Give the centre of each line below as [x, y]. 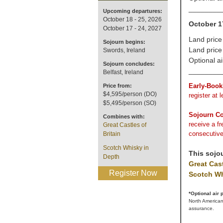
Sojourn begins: [124, 42]
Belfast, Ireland [123, 72]
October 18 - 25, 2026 [132, 19]
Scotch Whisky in [126, 148]
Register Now [133, 173]
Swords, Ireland [124, 50]
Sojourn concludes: [129, 64]
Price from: [117, 86]
